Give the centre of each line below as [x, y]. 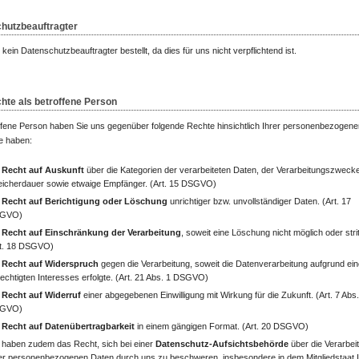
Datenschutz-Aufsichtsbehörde [222, 344]
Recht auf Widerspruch [50, 264]
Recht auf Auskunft [43, 170]
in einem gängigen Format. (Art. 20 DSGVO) [222, 326]
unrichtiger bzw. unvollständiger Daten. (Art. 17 [259, 201]
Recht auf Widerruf [41, 295]
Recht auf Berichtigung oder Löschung [85, 201]
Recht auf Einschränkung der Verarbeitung [91, 232]
